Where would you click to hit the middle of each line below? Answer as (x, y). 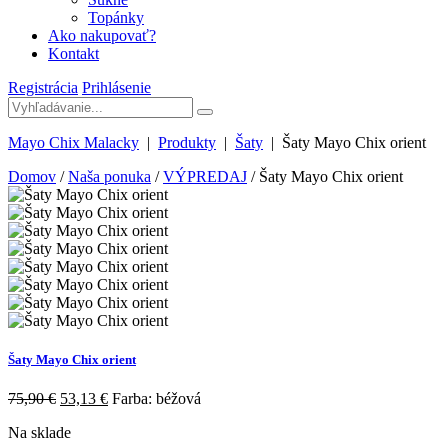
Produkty (187, 142)
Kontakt (73, 53)
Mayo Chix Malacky (73, 142)
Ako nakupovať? (102, 35)
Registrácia (43, 87)
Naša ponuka (109, 176)
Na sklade (39, 433)
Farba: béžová (154, 399)
